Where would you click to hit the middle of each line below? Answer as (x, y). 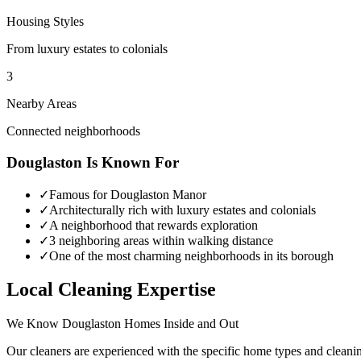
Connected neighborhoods (73, 131)
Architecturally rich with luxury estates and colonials (183, 210)
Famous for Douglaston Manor (128, 194)
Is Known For (131, 162)
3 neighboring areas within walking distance (161, 240)
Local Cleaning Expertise (111, 290)
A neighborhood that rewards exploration (154, 225)
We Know (34, 324)
